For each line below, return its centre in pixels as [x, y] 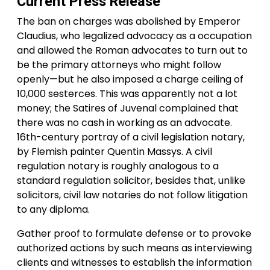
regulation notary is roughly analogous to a [118, 166]
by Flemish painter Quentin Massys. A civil [115, 152]
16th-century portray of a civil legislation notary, [131, 137]
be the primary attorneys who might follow [119, 65]
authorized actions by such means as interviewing [134, 248]
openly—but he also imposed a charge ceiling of [130, 80]
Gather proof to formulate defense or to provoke [134, 234]
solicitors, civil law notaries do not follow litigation [132, 195]
